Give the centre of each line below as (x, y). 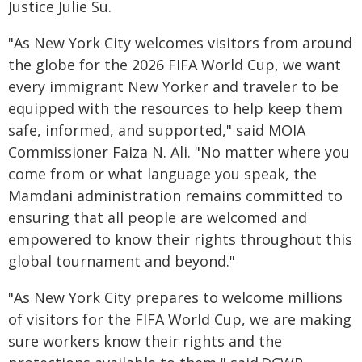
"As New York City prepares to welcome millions (175, 297)
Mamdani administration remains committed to (175, 196)
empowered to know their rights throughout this (180, 239)
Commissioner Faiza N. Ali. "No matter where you (179, 152)
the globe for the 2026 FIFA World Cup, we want (175, 65)
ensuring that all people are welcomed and (158, 217)
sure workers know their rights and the (145, 341)
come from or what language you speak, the (162, 174)
